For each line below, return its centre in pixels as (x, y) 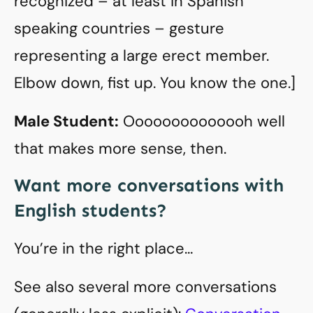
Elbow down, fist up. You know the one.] (155, 83)
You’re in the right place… (103, 248)
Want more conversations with (149, 185)
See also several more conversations (145, 287)
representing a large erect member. (141, 56)
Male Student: (66, 121)
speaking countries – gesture (119, 28)
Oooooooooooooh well (202, 121)
